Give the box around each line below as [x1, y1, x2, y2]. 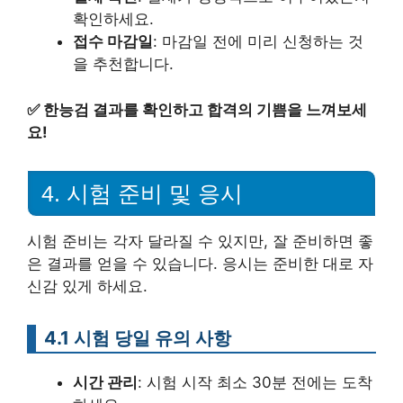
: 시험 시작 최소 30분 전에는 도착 [138, 372, 372, 391]
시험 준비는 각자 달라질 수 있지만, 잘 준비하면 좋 [27, 231, 373, 250]
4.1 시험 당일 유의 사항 [44, 326, 231, 349]
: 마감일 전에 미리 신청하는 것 [153, 32, 363, 51]
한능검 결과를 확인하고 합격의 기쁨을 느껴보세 [43, 100, 367, 119]
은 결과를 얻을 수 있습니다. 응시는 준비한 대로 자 [27, 254, 373, 273]
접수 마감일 [73, 32, 153, 51]
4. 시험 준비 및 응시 [41, 180, 243, 206]
